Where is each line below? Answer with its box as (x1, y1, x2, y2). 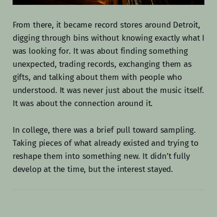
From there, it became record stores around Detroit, (12, 19, 201, 30)
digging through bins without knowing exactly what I (12, 32, 205, 43)
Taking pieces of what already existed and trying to (12, 138, 199, 148)
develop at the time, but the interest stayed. (12, 164, 173, 174)
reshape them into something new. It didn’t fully (12, 151, 190, 161)
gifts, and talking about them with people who (12, 72, 183, 82)
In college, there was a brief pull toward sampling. (12, 124, 196, 135)
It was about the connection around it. (12, 98, 153, 108)
